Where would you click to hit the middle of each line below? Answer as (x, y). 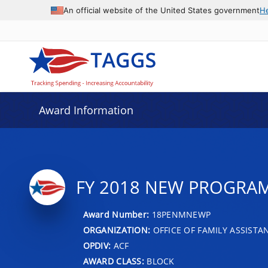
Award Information (86, 110)
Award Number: (117, 214)
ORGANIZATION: (117, 230)
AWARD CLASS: (113, 261)
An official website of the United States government (162, 10)
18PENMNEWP (181, 214)
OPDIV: (97, 245)
